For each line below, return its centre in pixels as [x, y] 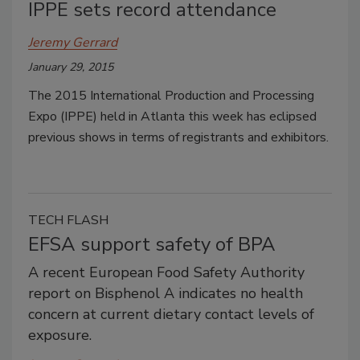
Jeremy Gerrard [73, 42]
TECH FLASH [68, 220]
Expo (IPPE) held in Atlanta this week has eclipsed [172, 117]
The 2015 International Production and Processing [171, 96]
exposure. [60, 335]
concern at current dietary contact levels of [171, 314]
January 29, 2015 [71, 67]
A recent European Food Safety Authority [166, 272]
